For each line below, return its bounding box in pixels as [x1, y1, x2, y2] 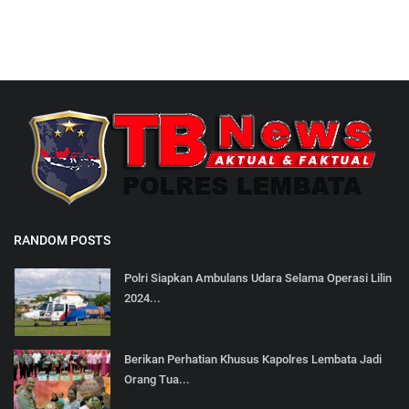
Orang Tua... [124, 372, 190, 387]
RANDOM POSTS [14, 233, 110, 248]
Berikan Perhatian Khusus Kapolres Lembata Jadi [124, 352, 382, 367]
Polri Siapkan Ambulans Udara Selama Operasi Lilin [124, 271, 392, 286]
